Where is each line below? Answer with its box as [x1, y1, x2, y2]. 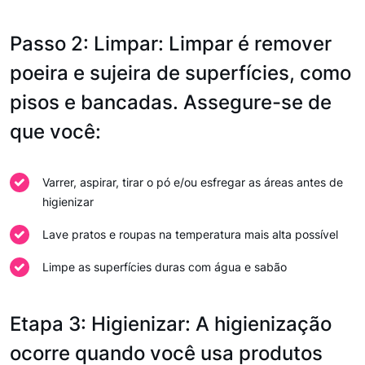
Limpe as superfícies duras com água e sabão [42, 260, 287, 274]
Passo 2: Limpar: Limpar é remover [10, 32, 332, 55]
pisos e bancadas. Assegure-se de [10, 90, 332, 114]
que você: [10, 120, 101, 143]
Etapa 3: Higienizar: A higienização [10, 312, 332, 336]
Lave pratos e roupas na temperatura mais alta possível [42, 227, 338, 241]
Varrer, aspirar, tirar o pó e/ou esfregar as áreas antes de [42, 175, 343, 189]
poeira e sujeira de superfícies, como [10, 61, 351, 85]
